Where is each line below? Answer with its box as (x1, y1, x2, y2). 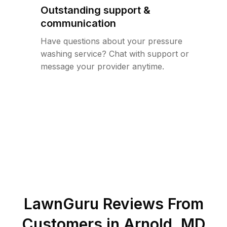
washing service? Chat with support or (41, 49, 189, 59)
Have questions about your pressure (41, 36, 182, 46)
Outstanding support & (41, 4, 150, 16)
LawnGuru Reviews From (23, 195, 204, 213)
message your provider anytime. (41, 61, 164, 71)
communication (41, 17, 116, 29)
